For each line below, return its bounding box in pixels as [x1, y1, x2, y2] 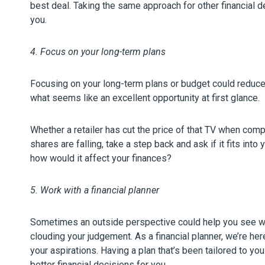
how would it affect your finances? [30, 153, 172, 164]
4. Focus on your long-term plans [30, 46, 166, 57]
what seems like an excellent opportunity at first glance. [30, 92, 260, 104]
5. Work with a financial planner [30, 185, 159, 196]
